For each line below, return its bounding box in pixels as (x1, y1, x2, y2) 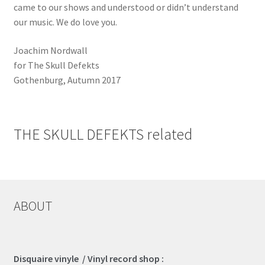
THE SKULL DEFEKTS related (13, 125, 192, 144)
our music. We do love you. (13, 16, 117, 28)
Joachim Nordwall (13, 44, 88, 57)
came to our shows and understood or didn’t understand (13, 1, 238, 14)
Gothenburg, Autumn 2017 (13, 74, 121, 86)
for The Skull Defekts (13, 59, 99, 72)
